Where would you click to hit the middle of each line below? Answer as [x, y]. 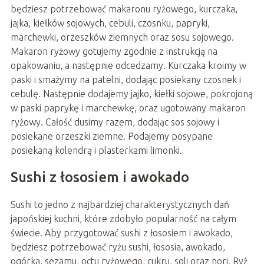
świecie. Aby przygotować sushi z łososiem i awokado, [121, 233]
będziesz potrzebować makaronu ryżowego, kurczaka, [124, 9]
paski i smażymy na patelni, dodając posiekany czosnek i [126, 80]
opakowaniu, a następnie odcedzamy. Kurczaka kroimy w [128, 66]
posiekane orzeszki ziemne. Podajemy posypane [111, 136]
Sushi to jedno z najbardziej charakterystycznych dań [120, 205]
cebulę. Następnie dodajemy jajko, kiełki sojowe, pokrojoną [131, 94]
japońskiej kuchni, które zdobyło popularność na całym [123, 219]
